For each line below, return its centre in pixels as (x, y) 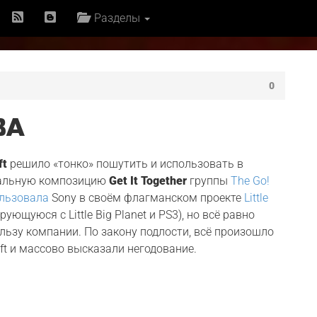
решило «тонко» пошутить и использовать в (126, 164)
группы (209, 181)
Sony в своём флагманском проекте (147, 198)
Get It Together (148, 181)
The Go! (250, 181)
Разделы (116, 18)
